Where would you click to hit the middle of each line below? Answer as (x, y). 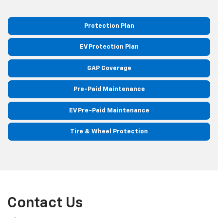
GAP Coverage (109, 68)
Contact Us (45, 203)
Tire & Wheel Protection (109, 132)
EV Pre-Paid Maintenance (109, 110)
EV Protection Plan (109, 47)
